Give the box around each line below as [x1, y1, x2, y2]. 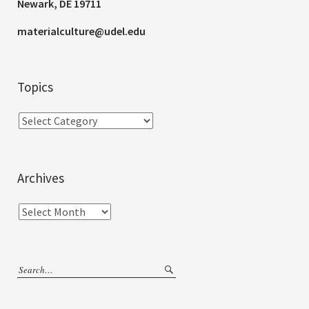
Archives [17, 169, 64, 186]
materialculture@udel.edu [17, 23, 146, 38]
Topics [17, 78, 53, 95]
